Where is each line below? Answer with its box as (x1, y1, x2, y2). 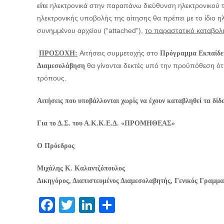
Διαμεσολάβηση (37, 62, 85, 69)
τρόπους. (37, 74, 66, 82)
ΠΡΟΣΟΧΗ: (39, 49, 77, 57)
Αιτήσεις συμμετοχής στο (77, 49, 160, 57)
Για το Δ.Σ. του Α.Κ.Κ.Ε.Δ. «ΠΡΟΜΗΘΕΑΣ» (37, 119, 175, 127)
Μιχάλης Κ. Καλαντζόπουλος (37, 164, 125, 172)
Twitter (75, 196, 122, 214)
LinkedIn (95, 196, 156, 214)
